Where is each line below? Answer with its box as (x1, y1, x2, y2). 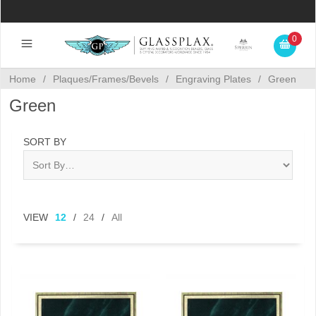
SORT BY (23, 136, 66, 147)
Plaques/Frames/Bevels (53, 73, 159, 85)
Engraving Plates (176, 73, 251, 85)
